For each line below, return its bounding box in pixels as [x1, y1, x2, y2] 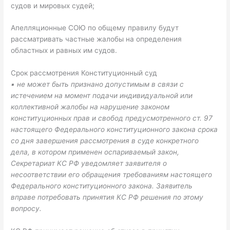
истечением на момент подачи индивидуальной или [11, 91, 193, 100]
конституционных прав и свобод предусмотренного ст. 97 [11, 114, 213, 123]
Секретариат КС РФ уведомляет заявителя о [11, 159, 167, 168]
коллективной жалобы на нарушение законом [11, 103, 170, 111]
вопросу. [11, 204, 42, 213]
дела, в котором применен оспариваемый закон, [11, 148, 180, 157]
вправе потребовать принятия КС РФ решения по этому [11, 193, 204, 202]
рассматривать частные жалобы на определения [11, 35, 182, 44]
